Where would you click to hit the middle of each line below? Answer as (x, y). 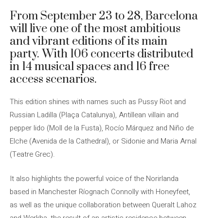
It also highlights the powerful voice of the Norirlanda (94, 178)
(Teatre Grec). (32, 154)
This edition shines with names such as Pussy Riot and (98, 102)
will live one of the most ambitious (95, 29)
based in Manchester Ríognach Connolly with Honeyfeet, (100, 191)
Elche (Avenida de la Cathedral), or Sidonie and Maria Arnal (103, 141)
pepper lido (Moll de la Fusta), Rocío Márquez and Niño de (102, 128)
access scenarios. (53, 79)
